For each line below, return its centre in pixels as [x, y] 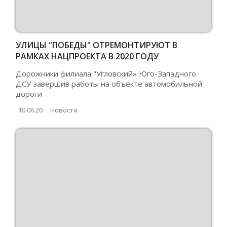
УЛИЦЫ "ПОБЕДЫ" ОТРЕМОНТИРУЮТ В [97, 45]
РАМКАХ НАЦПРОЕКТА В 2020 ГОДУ [87, 56]
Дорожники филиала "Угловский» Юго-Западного [106, 73]
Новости [64, 110]
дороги [29, 93]
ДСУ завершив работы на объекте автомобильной [109, 83]
